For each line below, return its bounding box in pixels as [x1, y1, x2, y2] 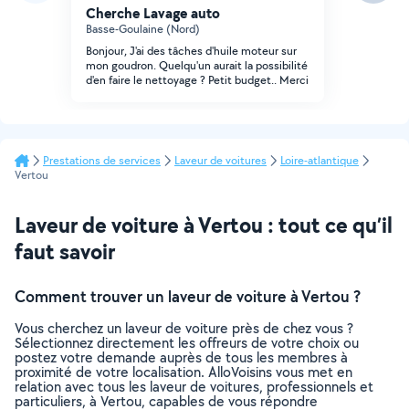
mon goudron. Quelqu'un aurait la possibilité [86, 58, 308, 73]
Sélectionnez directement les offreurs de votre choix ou [15, 333, 359, 352]
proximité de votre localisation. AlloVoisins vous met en [15, 362, 352, 382]
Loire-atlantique [280, 152, 359, 168]
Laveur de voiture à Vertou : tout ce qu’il [15, 210, 393, 239]
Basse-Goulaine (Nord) [86, 21, 200, 37]
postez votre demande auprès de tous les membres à [15, 348, 348, 367]
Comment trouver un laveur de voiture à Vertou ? [15, 286, 361, 307]
